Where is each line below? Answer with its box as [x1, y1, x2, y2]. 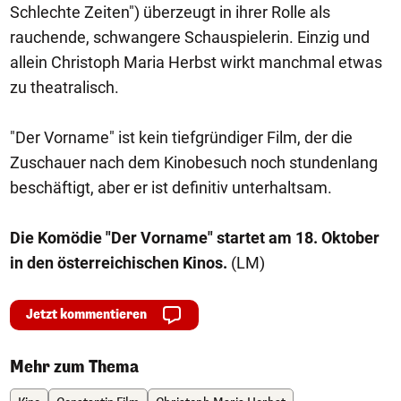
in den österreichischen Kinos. [10, 253, 227, 272]
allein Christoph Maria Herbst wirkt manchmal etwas [10, 53, 382, 72]
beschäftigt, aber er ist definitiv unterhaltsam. [10, 178, 332, 197]
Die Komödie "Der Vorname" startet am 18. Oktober [10, 228, 380, 247]
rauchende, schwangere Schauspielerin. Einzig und [10, 28, 370, 47]
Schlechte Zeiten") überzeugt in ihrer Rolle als [10, 3, 330, 21]
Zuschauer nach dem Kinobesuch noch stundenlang [10, 153, 378, 172]
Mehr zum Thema [10, 356, 139, 378]
